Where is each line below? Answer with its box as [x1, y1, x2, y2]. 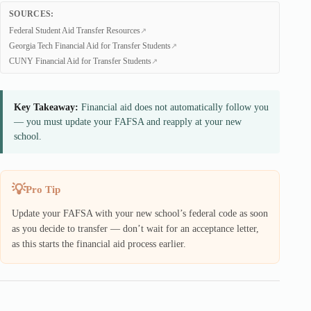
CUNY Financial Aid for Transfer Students [9, 56, 151, 66]
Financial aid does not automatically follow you [78, 102, 269, 112]
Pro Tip [26, 184, 60, 195]
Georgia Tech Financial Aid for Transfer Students [9, 41, 171, 51]
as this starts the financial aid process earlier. [12, 239, 186, 249]
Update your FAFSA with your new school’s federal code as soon [12, 208, 268, 219]
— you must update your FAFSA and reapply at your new [14, 117, 242, 127]
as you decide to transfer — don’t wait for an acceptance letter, [12, 224, 259, 234]
